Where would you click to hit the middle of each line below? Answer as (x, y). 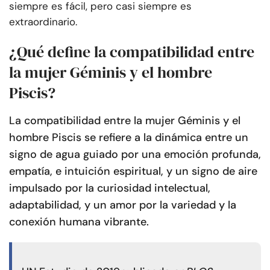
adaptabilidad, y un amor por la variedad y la (123, 205)
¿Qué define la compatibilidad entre (132, 52)
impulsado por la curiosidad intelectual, (110, 188)
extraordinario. (43, 22)
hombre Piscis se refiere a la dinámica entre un (129, 138)
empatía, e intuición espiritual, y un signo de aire (133, 171)
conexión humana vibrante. (79, 222)
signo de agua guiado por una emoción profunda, (135, 155)
